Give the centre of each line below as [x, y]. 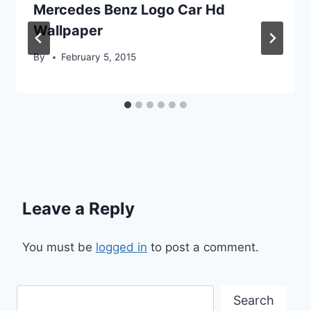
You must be [59, 247]
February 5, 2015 [99, 57]
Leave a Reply [78, 209]
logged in [121, 247]
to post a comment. [203, 247]
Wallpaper [68, 30]
